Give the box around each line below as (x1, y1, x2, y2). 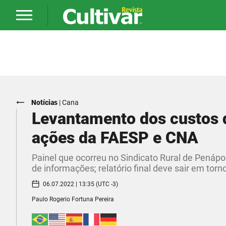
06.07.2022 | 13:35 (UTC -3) (43, 180, 118, 188)
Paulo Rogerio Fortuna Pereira (32, 196, 114, 203)
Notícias (31, 98, 58, 106)
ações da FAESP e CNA (32, 128, 198, 147)
